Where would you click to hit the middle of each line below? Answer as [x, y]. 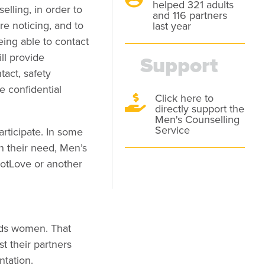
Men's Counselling [197, 119]
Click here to [184, 98]
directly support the [199, 109]
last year [172, 25]
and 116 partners [190, 15]
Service [172, 130]
